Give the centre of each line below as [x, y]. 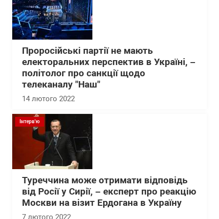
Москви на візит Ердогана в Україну [102, 203]
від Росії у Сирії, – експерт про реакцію [109, 192]
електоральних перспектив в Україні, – [109, 62]
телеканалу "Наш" [61, 85]
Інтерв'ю [30, 121]
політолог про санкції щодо [84, 73]
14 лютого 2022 [48, 99]
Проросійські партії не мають [88, 51]
